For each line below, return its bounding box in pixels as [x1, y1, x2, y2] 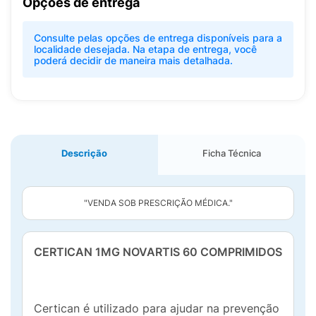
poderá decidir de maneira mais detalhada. [34, 54, 233, 66]
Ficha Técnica [202, 147, 261, 159]
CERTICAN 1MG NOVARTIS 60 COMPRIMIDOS [34, 245, 282, 259]
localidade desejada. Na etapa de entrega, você [34, 43, 257, 55]
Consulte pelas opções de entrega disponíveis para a [34, 32, 282, 44]
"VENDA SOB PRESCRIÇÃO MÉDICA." [83, 197, 233, 208]
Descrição [61, 147, 107, 159]
